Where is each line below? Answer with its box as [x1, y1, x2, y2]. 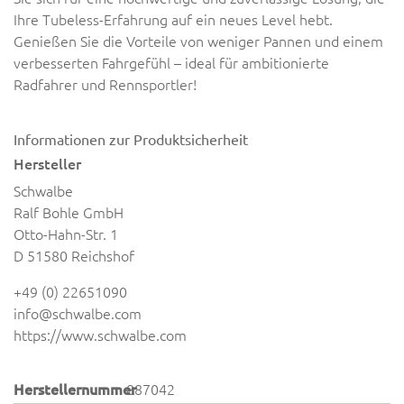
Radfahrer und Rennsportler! [14, 74, 197, 94]
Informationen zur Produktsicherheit [14, 130, 248, 148]
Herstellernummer [14, 379, 136, 399]
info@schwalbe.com [14, 303, 142, 323]
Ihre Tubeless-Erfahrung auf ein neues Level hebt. [14, 9, 333, 29]
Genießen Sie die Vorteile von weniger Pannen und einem [14, 31, 383, 50]
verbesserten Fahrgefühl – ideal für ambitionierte [14, 52, 329, 72]
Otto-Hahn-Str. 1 [14, 224, 118, 243]
